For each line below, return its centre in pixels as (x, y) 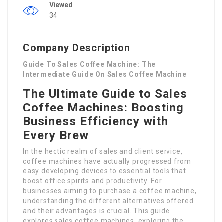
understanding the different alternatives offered (108, 201)
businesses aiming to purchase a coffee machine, (110, 191)
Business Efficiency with (96, 122)
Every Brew (56, 136)
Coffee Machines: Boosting (104, 108)
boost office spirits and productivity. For (92, 181)
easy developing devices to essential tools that (105, 171)
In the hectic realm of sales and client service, (103, 151)
